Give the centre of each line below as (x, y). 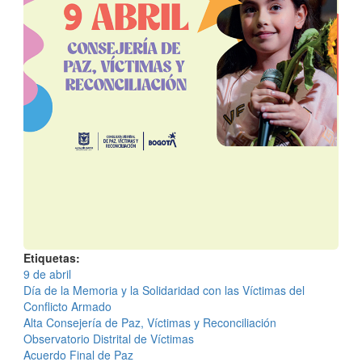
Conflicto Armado (67, 306)
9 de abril (47, 274)
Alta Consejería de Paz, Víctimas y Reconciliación (150, 322)
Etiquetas (50, 257)
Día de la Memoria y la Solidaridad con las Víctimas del (164, 290)
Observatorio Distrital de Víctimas (109, 338)
